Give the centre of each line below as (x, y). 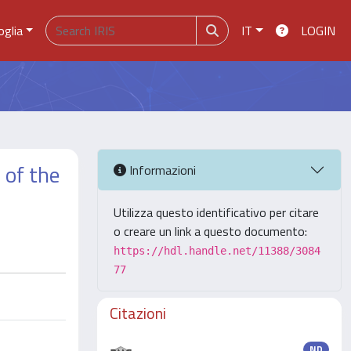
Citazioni (138, 313)
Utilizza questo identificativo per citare (216, 212)
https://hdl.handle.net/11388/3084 (217, 251)
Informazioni (161, 170)
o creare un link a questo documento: (210, 231)
